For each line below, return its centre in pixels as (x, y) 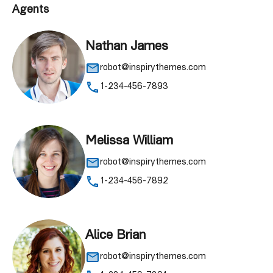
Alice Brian (115, 236)
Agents (30, 10)
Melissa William (129, 141)
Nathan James (127, 47)
